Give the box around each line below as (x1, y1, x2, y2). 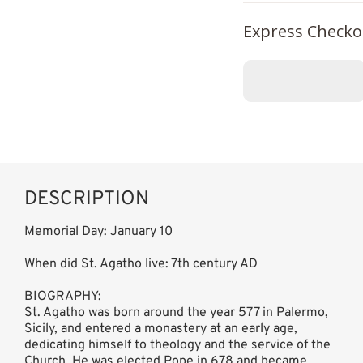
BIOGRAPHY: (24, 288, 101, 305)
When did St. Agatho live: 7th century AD (24, 255, 258, 272)
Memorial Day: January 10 (24, 223, 173, 240)
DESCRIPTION (24, 186, 149, 211)
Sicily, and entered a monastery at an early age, (24, 320, 297, 337)
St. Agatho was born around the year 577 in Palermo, (24, 304, 328, 321)
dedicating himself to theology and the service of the (24, 336, 331, 353)
